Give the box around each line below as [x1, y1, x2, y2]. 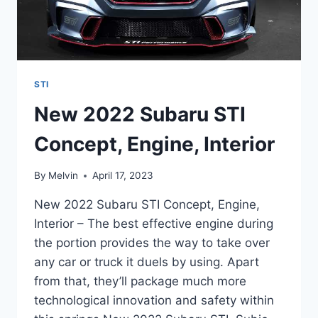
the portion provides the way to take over [34, 236, 270, 251]
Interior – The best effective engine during [34, 216, 273, 231]
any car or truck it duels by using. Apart [34, 255, 259, 270]
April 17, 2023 [92, 170, 154, 182]
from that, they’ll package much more [34, 274, 246, 289]
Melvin [48, 170, 79, 182]
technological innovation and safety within [34, 293, 274, 308]
